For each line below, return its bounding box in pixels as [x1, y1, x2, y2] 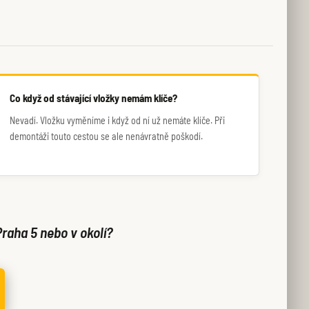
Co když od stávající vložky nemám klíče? [10, 92, 178, 104]
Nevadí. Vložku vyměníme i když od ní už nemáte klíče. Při [10, 114, 226, 126]
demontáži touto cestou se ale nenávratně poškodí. [10, 130, 203, 142]
